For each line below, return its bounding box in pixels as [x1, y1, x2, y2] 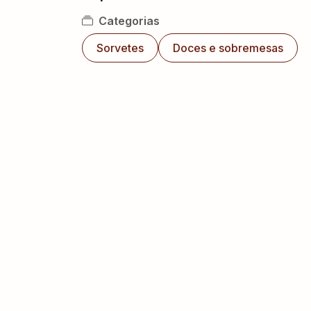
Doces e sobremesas [173, 40, 283, 55]
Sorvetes [96, 40, 144, 55]
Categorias [99, 13, 160, 28]
